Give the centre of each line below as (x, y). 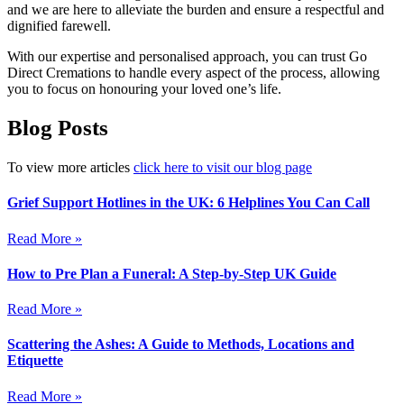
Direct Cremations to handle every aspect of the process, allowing (193, 72)
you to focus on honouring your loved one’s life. (144, 88)
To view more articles (70, 168)
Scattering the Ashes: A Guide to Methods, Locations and (181, 344)
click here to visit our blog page (223, 168)
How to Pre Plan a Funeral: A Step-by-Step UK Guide (172, 273)
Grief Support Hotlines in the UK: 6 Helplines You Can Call (188, 203)
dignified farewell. (59, 25)
